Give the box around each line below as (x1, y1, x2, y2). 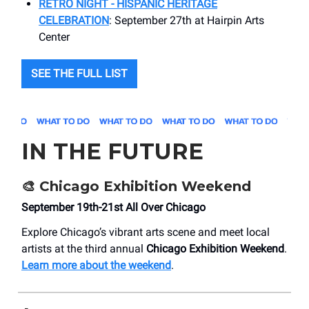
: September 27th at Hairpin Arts (109, 14, 264, 28)
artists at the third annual (21, 242, 146, 256)
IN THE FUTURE (21, 138, 203, 166)
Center (39, 30, 70, 44)
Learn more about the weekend (21, 259, 171, 272)
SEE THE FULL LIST (31, 67, 128, 81)
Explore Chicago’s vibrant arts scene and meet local (21, 226, 270, 239)
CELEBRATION (39, 14, 109, 28)
